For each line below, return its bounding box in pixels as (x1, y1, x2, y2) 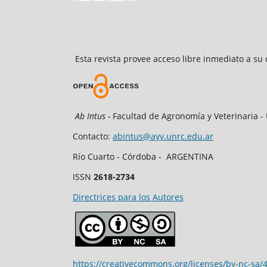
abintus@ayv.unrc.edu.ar (113, 130, 213, 142)
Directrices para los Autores (73, 191, 184, 203)
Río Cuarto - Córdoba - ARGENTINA (73, 150, 213, 162)
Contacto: (73, 130, 113, 142)
